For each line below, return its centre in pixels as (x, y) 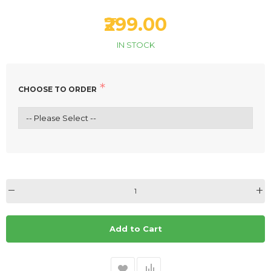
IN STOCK (135, 45)
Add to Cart (135, 228)
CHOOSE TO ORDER (57, 90)
